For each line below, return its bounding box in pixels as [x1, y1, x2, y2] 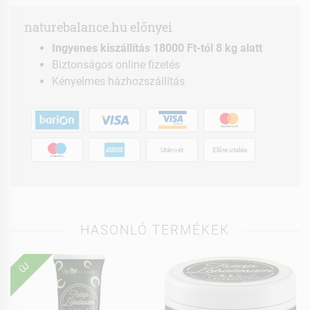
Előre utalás [212, 145, 247, 154]
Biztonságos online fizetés [52, 58, 180, 72]
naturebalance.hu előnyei [24, 19, 172, 36]
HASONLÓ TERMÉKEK [80, 221, 230, 238]
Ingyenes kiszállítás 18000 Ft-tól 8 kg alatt [52, 42, 262, 55]
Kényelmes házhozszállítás [52, 75, 185, 89]
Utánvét [161, 145, 183, 154]
